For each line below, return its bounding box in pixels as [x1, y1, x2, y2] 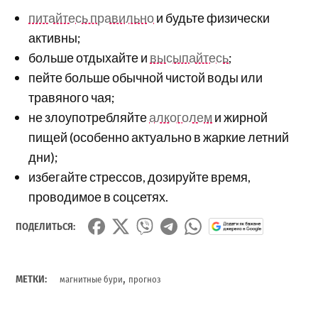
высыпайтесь [150, 49, 229, 65]
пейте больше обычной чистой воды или [28, 69, 263, 85]
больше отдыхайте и [28, 49, 150, 65]
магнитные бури [60, 274, 124, 285]
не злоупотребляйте [28, 109, 150, 125]
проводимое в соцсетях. [28, 188, 169, 204]
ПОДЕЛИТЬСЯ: [16, 220, 76, 233]
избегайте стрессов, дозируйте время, [28, 168, 251, 185]
